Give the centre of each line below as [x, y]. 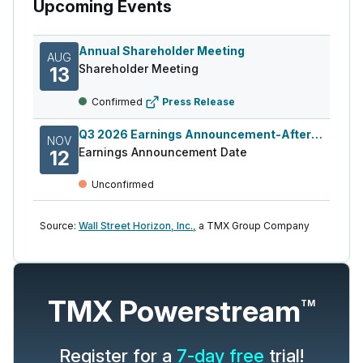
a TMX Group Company [254, 225]
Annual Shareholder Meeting [162, 50]
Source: [58, 225]
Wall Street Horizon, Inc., [137, 225]
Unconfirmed [123, 184]
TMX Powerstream [174, 311]
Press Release [199, 101]
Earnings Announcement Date [163, 152]
